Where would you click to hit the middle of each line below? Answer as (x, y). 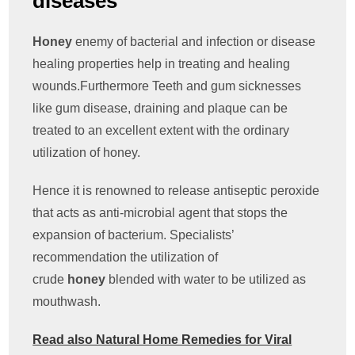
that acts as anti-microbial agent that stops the (160, 213)
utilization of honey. (87, 153)
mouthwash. (67, 302)
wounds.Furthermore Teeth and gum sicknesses (167, 86)
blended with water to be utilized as (206, 280)
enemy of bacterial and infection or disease (196, 42)
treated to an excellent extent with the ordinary (161, 131)
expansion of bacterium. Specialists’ (134, 235)
